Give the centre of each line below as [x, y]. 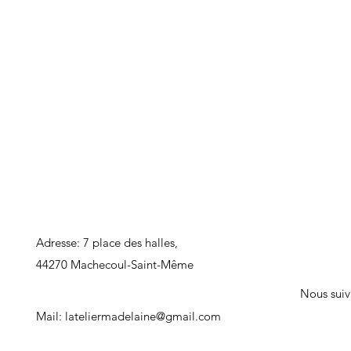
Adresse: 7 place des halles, [107, 242]
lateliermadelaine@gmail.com [143, 316]
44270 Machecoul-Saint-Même [116, 264]
